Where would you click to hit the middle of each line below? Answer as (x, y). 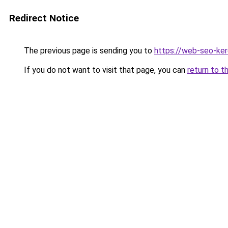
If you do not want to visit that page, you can (105, 70)
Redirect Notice (44, 18)
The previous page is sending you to (88, 51)
